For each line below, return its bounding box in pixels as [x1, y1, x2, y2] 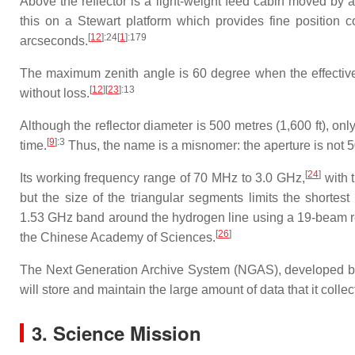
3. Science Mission [32, 319, 201, 347]
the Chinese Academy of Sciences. [20, 231, 216, 245]
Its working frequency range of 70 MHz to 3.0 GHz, [20, 171, 305, 185]
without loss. [20, 86, 90, 101]
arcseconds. [20, 34, 88, 48]
